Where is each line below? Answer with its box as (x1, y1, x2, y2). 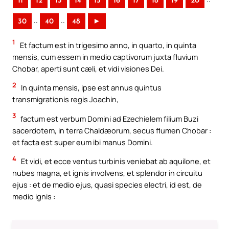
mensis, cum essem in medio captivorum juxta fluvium (12, 51, 198, 62)
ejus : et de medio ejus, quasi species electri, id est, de (12, 179, 202, 190)
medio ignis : (12, 191, 55, 202)
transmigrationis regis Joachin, (12, 94, 119, 105)
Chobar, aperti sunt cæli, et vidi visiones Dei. (12, 63, 164, 74)
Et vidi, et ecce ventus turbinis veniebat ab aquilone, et (19, 156, 211, 167)
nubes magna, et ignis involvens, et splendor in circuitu (12, 168, 202, 178)
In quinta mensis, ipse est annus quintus (19, 82, 162, 93)
